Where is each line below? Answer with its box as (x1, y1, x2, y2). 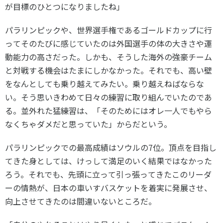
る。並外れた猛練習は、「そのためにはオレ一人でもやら (5, 105, 212, 116)
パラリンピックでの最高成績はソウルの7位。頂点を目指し (5, 141, 217, 153)
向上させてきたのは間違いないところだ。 (5, 195, 156, 207)
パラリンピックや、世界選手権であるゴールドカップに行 (5, 24, 212, 36)
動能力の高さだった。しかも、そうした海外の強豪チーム (5, 51, 212, 63)
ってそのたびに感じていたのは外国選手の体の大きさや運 (5, 37, 212, 49)
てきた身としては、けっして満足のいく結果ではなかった (5, 155, 212, 167)
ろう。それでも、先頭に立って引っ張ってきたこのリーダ (5, 168, 212, 180)
